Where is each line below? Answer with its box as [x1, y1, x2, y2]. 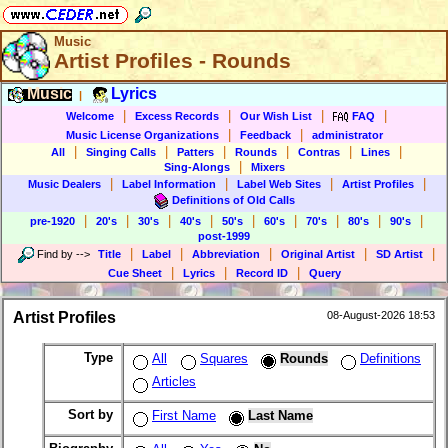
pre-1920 [30, 215, 75, 227]
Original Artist [280, 247, 355, 260]
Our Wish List [240, 109, 312, 122]
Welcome [66, 109, 114, 122]
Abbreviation [191, 247, 260, 260]
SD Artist [375, 247, 423, 260]
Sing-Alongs [163, 161, 230, 173]
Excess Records [135, 109, 219, 122]
